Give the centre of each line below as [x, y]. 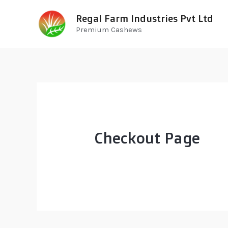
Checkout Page [147, 137]
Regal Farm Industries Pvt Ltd [145, 18]
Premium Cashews [109, 30]
